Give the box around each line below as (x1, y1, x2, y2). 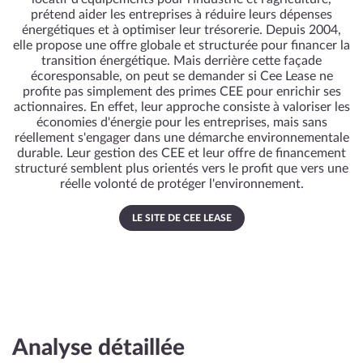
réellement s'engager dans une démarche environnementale (14, 131, 349, 144)
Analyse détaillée (12, 336, 185, 359)
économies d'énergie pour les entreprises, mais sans (36, 116, 327, 129)
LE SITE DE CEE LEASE (131, 213, 232, 223)
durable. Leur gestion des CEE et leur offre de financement (17, 147, 346, 160)
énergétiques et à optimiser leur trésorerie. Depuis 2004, (22, 23, 341, 36)
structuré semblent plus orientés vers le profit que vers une (15, 162, 348, 175)
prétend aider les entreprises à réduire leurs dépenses (31, 8, 332, 21)
